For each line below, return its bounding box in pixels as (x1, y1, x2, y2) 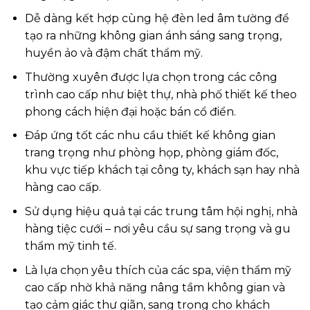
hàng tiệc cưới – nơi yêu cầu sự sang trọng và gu (24, 221, 291, 235)
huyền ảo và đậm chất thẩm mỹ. (24, 46, 203, 60)
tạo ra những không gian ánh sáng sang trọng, (24, 29, 282, 43)
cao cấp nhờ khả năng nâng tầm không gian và (24, 280, 285, 294)
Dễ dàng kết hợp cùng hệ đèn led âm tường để (24, 12, 289, 26)
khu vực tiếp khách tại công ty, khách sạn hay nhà (24, 163, 300, 177)
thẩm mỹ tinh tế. (24, 239, 116, 253)
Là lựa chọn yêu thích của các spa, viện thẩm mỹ (24, 263, 291, 277)
